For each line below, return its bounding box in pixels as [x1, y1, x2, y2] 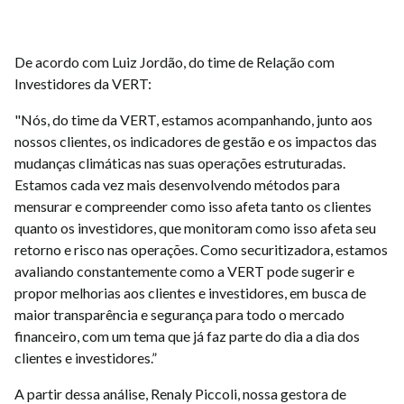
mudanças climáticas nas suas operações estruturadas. [14, 153, 345, 171]
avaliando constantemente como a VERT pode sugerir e [14, 262, 354, 280]
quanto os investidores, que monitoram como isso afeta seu [14, 218, 376, 236]
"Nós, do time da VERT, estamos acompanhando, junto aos [14, 110, 372, 128]
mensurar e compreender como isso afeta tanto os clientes [14, 197, 372, 215]
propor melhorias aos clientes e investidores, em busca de [14, 283, 366, 301]
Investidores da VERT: [14, 74, 151, 92]
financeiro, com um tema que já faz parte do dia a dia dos [14, 326, 360, 344]
